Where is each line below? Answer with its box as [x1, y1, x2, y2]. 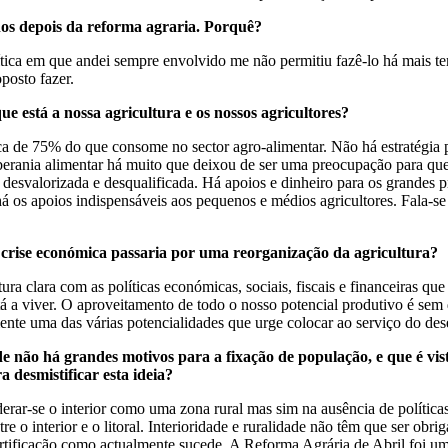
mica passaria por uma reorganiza [75, 244, 306, 261]
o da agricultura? [321, 244, 446, 261]
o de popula [266, 348, 345, 365]
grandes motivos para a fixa [64, 348, 251, 365]
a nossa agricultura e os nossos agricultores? [52, 104, 349, 121]
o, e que [360, 348, 416, 365]
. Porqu [196, 18, 247, 35]
